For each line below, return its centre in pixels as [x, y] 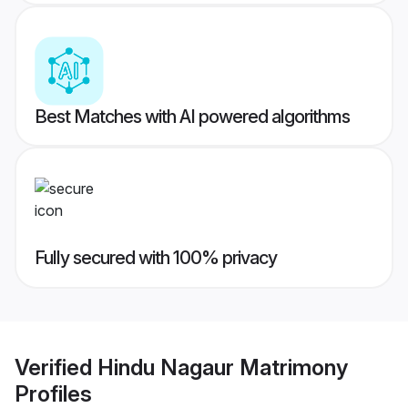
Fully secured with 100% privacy [156, 258]
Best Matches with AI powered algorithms [192, 117]
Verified [56, 367]
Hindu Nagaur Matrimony [223, 367]
